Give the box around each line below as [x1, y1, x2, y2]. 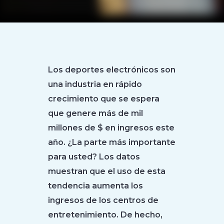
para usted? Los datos [48, 152, 140, 161]
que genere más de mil [48, 108, 143, 118]
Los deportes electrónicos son [48, 65, 176, 74]
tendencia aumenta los [48, 181, 143, 190]
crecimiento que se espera [48, 94, 160, 103]
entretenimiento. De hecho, [48, 210, 163, 219]
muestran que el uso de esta [48, 166, 166, 176]
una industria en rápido [48, 79, 142, 89]
